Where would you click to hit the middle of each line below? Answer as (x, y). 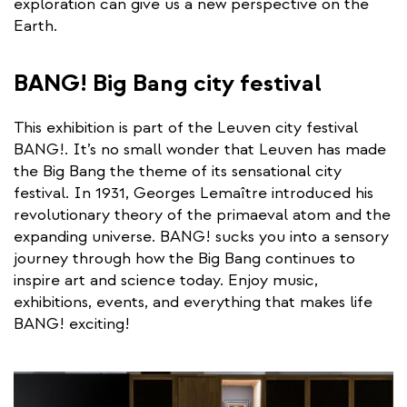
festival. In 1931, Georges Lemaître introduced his (194, 194)
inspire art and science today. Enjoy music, (166, 281)
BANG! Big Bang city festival (168, 84)
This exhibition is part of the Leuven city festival (186, 128)
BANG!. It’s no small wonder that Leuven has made (200, 150)
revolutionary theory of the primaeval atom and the (202, 215)
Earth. (35, 26)
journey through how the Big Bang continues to (184, 259)
